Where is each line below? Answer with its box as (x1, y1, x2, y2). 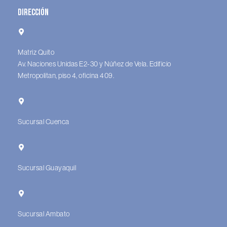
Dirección (18, 7, 49, 18)
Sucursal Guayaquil (18, 164, 76, 172)
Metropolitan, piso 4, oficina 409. (18, 71, 114, 80)
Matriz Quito (18, 48, 54, 56)
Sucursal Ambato (18, 210, 70, 218)
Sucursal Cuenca (18, 118, 69, 126)
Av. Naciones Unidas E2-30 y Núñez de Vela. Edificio (18, 60, 171, 68)
